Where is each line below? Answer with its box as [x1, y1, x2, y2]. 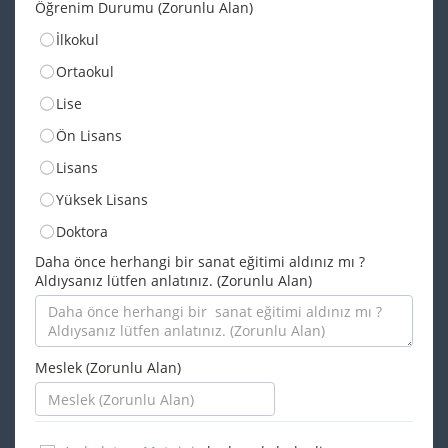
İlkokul [56, 30, 99, 49]
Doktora [56, 222, 108, 241]
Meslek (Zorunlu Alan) [35, 358, 181, 377]
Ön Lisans [56, 126, 122, 145]
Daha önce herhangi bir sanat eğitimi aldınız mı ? [35, 252, 365, 271]
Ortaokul [56, 62, 114, 81]
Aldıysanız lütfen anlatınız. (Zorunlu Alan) [35, 271, 312, 290]
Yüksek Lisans [56, 190, 148, 209]
